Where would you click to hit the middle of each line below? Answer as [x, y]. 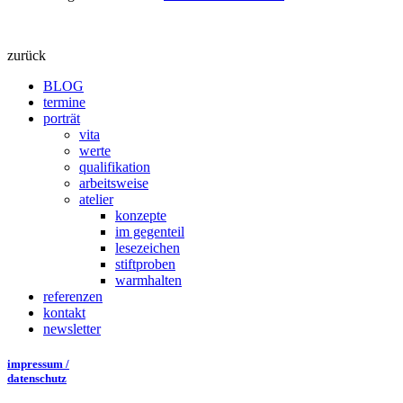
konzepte [141, 216]
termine [64, 103]
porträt [62, 119]
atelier [96, 200]
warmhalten [148, 281]
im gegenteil [150, 232]
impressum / [38, 364]
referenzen [73, 297]
